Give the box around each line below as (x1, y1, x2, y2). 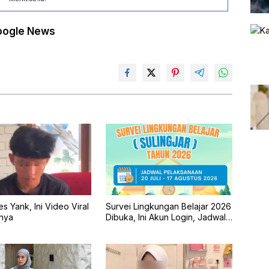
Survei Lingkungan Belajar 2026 (105, 201, 231, 212)
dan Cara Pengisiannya (105, 223, 197, 234)
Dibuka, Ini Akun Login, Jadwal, (105, 212, 228, 223)
